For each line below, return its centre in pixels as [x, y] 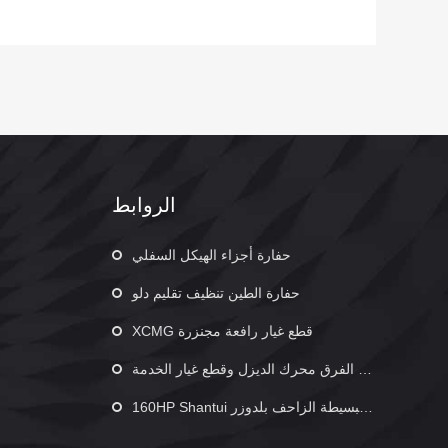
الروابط [144, 205]
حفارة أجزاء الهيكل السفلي [211, 255]
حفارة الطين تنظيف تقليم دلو [216, 293]
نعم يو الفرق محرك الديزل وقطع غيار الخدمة [245, 369]
